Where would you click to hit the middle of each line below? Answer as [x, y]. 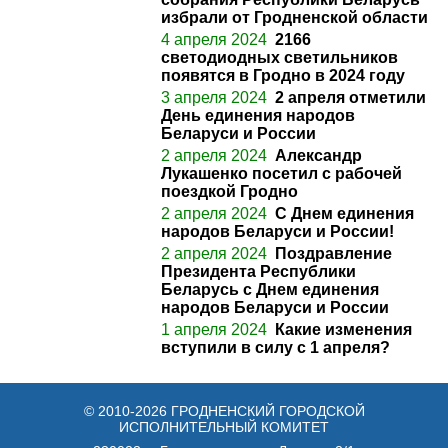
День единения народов [258, 115]
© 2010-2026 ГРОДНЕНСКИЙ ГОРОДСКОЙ [224, 410]
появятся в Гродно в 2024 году [283, 75]
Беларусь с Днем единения [270, 289]
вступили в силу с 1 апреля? [275, 347]
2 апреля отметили [350, 97]
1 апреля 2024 [214, 329]
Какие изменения [343, 329]
